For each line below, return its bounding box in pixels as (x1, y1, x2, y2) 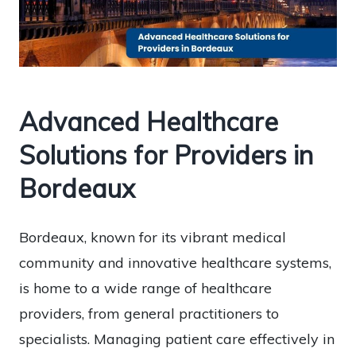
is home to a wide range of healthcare (19, 279, 272, 298)
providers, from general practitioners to (19, 304, 279, 323)
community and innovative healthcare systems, (19, 253, 331, 273)
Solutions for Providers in (19, 139, 313, 172)
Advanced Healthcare (19, 106, 278, 138)
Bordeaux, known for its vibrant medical (19, 228, 286, 247)
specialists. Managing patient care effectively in (19, 330, 335, 349)
